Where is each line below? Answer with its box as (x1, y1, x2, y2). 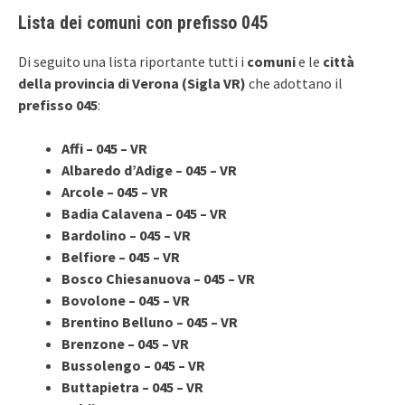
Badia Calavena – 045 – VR (61, 203, 227, 222)
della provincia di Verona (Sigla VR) (18, 73, 249, 92)
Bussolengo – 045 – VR (61, 355, 205, 374)
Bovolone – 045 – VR (61, 290, 190, 309)
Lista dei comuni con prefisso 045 (18, 11, 268, 33)
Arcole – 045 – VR (61, 182, 168, 201)
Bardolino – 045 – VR (61, 225, 191, 244)
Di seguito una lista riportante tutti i (18, 52, 247, 71)
